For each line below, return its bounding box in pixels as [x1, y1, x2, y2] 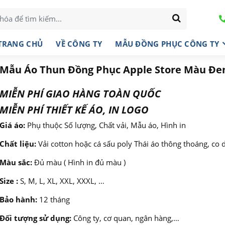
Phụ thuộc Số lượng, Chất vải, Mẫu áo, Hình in [25, 120, 186, 130]
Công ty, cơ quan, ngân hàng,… [71, 213, 179, 223]
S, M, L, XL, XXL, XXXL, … [18, 176, 104, 186]
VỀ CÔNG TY [56, 38, 102, 49]
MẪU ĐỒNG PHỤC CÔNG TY [115, 38, 219, 49]
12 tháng [37, 194, 70, 204]
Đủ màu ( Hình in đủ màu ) [32, 157, 126, 167]
